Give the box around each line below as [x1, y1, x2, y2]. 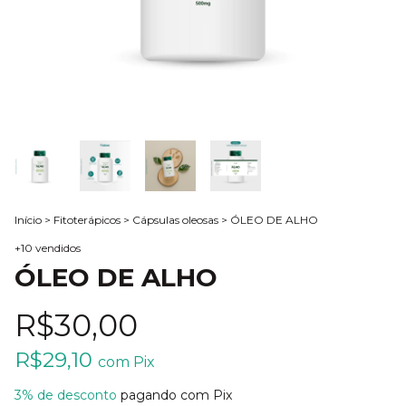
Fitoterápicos [53, 213, 121, 227]
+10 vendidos [14, 241, 81, 255]
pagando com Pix [117, 387, 232, 403]
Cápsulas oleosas [132, 213, 218, 227]
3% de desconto [14, 387, 117, 403]
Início [14, 213, 42, 227]
